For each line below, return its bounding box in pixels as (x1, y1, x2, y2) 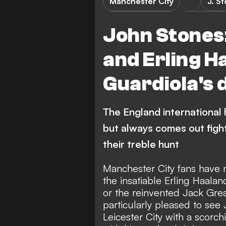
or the (103, 186, 129, 199)
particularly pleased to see (103, 198, 223, 211)
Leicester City (103, 210, 162, 223)
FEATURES (184, 16, 224, 26)
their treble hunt (103, 138, 179, 150)
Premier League (109, 16, 171, 26)
